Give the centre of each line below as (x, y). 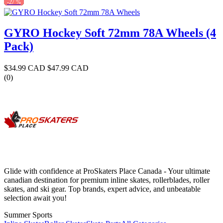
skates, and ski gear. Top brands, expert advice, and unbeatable (102, 189)
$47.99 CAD (67, 68)
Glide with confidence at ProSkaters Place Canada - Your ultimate (107, 171)
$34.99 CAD (25, 68)
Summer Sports (28, 215)
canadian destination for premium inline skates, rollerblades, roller (107, 180)
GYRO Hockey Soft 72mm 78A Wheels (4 (110, 33)
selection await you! (35, 198)
